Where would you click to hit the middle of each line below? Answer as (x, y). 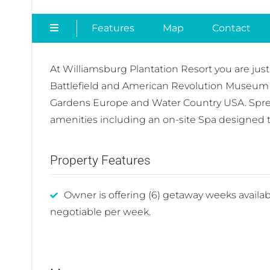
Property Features (100, 161)
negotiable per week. (100, 212)
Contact (231, 28)
